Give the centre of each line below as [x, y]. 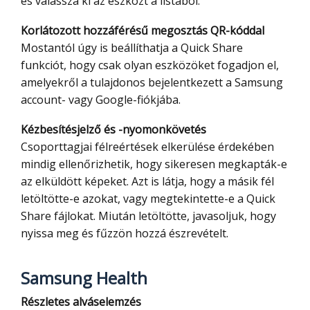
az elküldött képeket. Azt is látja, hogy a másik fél [147, 182]
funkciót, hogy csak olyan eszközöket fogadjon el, [150, 65]
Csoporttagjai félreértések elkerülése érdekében [147, 147]
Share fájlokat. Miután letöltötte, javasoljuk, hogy [148, 216]
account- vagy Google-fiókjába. [101, 100]
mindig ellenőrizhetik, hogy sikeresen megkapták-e [154, 164]
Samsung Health [84, 278]
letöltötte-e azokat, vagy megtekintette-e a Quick [148, 199]
